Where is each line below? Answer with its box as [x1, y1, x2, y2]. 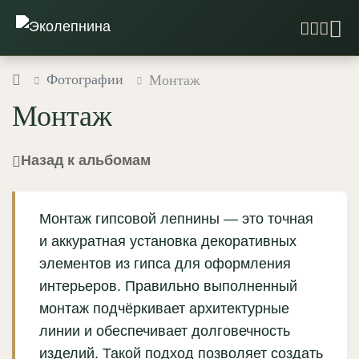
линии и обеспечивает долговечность [39, 323, 290, 340]
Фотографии [46, 71, 123, 87]
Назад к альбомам [21, 152, 151, 169]
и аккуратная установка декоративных [39, 233, 296, 250]
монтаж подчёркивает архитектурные [39, 301, 289, 317]
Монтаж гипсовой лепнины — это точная [39, 211, 313, 228]
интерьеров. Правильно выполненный [39, 278, 297, 295]
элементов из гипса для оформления [39, 256, 291, 272]
